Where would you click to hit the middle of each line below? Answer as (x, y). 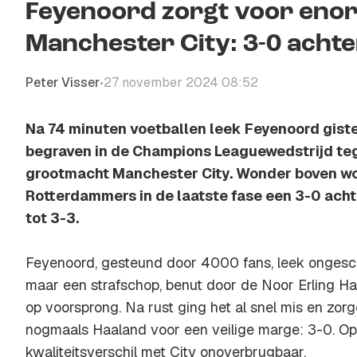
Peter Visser (63, 82)
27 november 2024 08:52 (181, 82)
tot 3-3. (52, 218)
